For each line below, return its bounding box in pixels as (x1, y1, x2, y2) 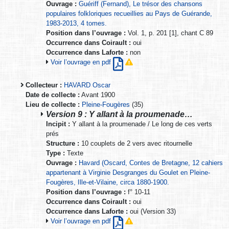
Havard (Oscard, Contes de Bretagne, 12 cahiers (79, 158, 223, 167)
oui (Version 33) (128, 207, 176, 215)
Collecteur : (26, 81, 62, 89)
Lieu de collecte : (26, 100, 80, 108)
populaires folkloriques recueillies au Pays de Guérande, (46, 9, 212, 17)
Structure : (46, 139, 79, 147)
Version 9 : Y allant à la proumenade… (46, 109, 193, 119)
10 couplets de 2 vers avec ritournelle (79, 139, 192, 147)
